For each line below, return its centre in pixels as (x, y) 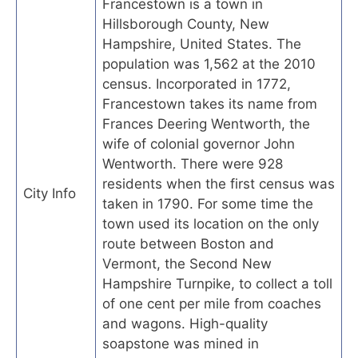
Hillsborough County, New (186, 24)
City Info (50, 193)
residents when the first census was (219, 183)
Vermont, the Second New (187, 263)
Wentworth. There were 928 (193, 163)
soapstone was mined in (181, 343)
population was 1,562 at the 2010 (209, 64)
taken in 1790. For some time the (208, 203)
